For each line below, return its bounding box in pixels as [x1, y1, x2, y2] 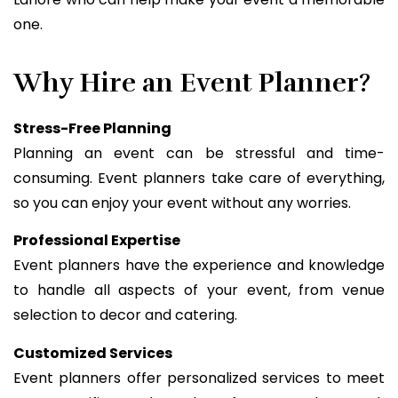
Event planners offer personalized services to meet [13, 367, 385, 388]
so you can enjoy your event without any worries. [13, 193, 351, 214]
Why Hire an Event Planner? [13, 67, 370, 100]
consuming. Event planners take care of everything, [13, 168, 385, 189]
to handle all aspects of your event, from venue [13, 280, 385, 301]
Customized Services [13, 342, 172, 363]
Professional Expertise [13, 230, 180, 251]
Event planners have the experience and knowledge [13, 255, 385, 276]
